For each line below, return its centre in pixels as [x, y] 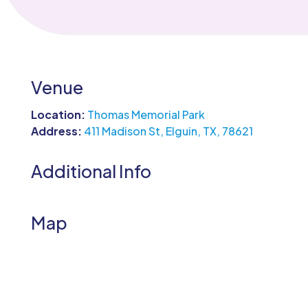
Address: [57, 131]
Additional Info [91, 172]
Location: [59, 115]
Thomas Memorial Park [146, 115]
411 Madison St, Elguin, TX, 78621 [168, 131]
